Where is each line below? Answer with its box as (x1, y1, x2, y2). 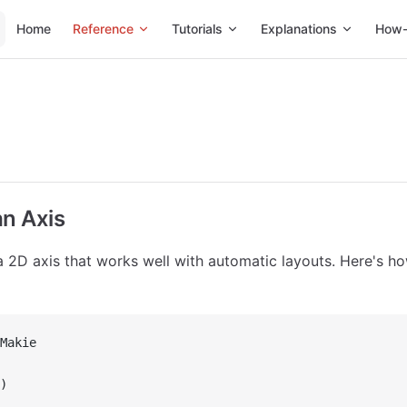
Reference (73, 21, 134, 36)
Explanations (261, 21, 337, 36)
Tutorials (172, 21, 223, 36)
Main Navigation (5, 2, 117, 20)
